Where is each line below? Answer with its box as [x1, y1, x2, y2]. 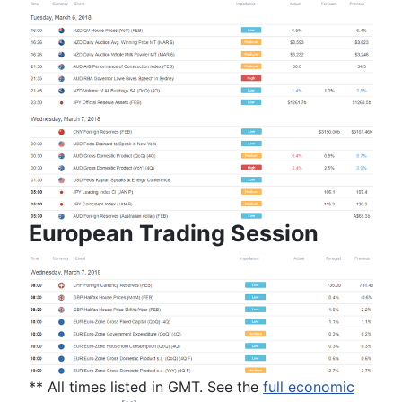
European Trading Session [29, 219, 319, 247]
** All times [29, 377, 110, 396]
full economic [263, 377, 354, 396]
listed [110, 377, 147, 396]
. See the [199, 377, 263, 396]
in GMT [147, 377, 199, 396]
